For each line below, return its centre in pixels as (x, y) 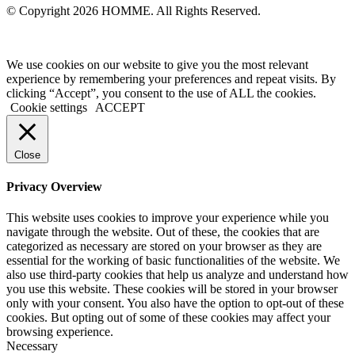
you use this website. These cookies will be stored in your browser (172, 289)
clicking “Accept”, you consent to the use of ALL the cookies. (161, 93)
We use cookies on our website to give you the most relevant (157, 64)
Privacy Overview (54, 187)
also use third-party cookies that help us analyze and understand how (177, 275)
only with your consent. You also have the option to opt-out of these (175, 303)
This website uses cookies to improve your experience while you (168, 218)
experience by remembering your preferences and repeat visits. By (171, 78)
